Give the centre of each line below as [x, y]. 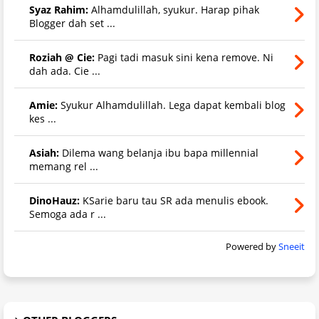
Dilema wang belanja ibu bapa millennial [159, 152]
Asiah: [44, 152]
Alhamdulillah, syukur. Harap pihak [174, 9]
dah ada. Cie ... [65, 70]
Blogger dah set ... [72, 23]
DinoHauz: [54, 200]
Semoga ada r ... [68, 214]
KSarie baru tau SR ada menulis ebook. [174, 200]
